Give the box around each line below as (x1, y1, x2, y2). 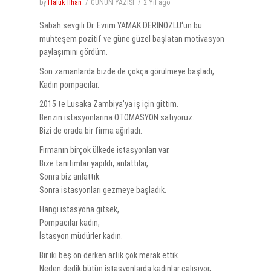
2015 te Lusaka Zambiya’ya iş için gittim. (39, 99, 178, 109)
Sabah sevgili (39, 21, 87, 31)
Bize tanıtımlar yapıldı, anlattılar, (39, 158, 148, 169)
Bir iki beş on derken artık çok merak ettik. (39, 250, 180, 261)
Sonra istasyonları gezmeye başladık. (39, 185, 166, 195)
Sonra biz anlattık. (39, 172, 101, 182)
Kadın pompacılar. (39, 80, 99, 90)
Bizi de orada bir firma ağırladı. (39, 126, 142, 136)
